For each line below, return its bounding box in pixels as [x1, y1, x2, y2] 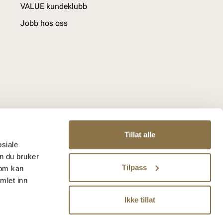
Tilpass [121, 163, 147, 172]
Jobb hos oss [20, 18, 68, 28]
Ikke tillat [124, 195, 155, 204]
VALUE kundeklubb [20, 1, 87, 11]
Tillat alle [124, 130, 155, 139]
